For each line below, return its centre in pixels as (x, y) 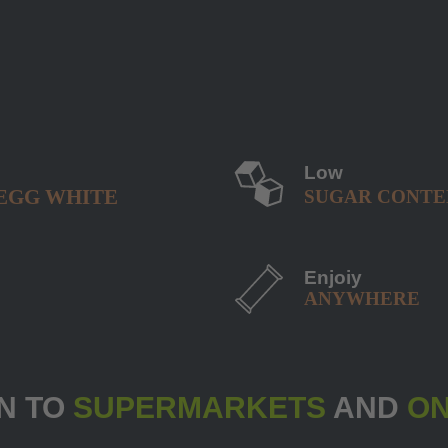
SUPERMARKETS (203, 407)
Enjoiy (332, 277)
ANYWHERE (361, 298)
